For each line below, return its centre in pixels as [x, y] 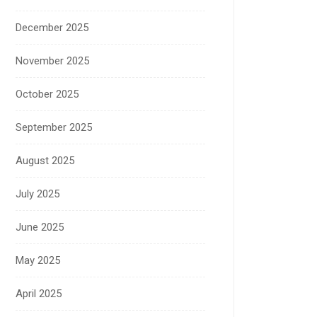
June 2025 [40, 227]
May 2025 [38, 260]
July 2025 [38, 194]
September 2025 [54, 127]
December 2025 [52, 27]
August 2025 [45, 160]
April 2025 [39, 293]
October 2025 [47, 94]
